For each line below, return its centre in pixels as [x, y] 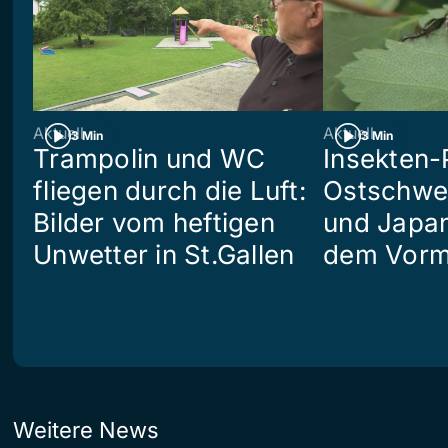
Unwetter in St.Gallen [164, 254]
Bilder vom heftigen [154, 222]
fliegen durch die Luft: [169, 190]
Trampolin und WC [149, 158]
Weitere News [86, 429]
